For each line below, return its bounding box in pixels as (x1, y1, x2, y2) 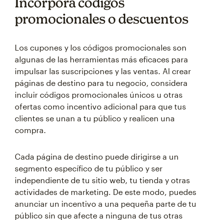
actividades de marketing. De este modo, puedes (15, 187, 196, 197)
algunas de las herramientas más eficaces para (15, 55, 188, 64)
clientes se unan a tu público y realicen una (15, 113, 175, 123)
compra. (15, 125, 46, 135)
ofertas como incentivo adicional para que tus (15, 102, 186, 111)
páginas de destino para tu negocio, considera (15, 78, 188, 88)
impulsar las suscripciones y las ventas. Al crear (15, 66, 191, 76)
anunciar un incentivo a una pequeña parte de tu (15, 199, 196, 209)
